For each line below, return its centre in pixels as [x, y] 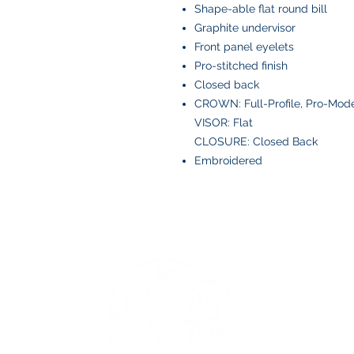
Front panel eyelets [244, 47]
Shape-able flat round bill [261, 9]
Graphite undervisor [245, 28]
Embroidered [228, 160]
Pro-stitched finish [241, 66]
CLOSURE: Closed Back [256, 141]
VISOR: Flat [224, 122]
